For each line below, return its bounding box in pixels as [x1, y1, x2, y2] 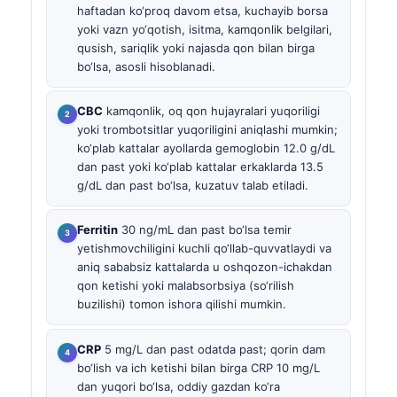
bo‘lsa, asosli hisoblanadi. [77, 58, 215, 74]
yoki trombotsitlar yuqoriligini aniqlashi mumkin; [77, 122, 338, 137]
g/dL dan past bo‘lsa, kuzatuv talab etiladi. [77, 178, 308, 193]
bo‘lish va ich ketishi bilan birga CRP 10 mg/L [77, 360, 320, 375]
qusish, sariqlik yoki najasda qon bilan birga [77, 40, 315, 55]
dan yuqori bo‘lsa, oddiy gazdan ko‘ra [77, 378, 280, 393]
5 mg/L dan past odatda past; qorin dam [101, 341, 325, 356]
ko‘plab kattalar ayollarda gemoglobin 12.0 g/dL [77, 141, 335, 156]
